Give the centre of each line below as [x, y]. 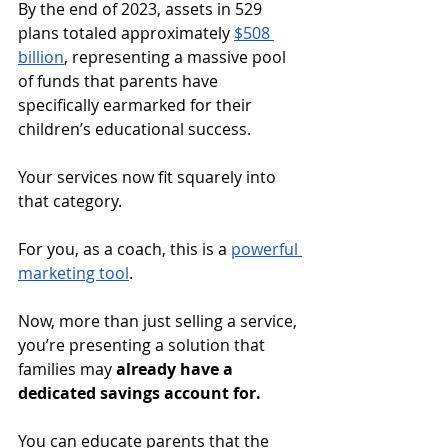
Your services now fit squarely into [149, 176]
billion [41, 56]
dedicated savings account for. [141, 392]
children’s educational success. [136, 128]
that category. [70, 200]
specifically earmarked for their [137, 104]
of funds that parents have [120, 80]
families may [67, 368]
